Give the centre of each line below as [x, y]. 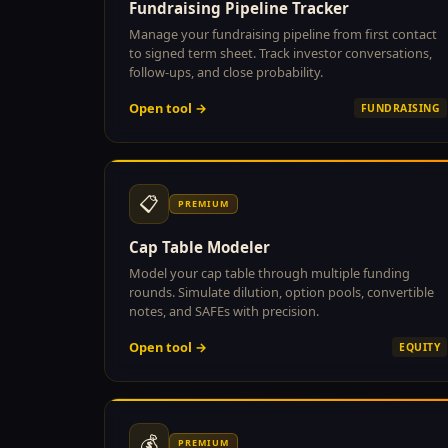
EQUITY [419, 346]
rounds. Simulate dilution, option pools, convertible [281, 291]
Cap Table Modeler [199, 246]
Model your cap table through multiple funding [269, 272]
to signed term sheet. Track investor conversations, [280, 52]
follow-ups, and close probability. [226, 71]
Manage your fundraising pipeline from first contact [283, 33]
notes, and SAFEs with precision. [224, 310]
